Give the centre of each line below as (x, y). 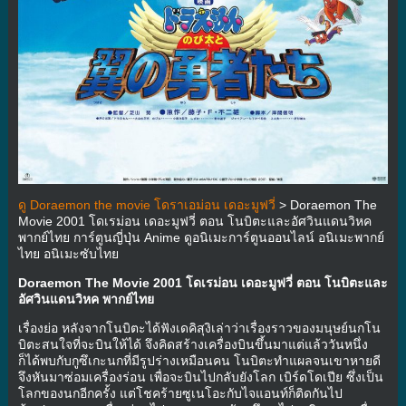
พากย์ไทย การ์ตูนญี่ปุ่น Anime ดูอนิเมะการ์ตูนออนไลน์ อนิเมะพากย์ (201, 237)
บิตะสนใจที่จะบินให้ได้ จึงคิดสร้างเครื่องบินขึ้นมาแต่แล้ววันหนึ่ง (193, 344)
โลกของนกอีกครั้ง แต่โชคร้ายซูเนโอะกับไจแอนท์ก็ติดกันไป (180, 393)
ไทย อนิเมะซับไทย (68, 253)
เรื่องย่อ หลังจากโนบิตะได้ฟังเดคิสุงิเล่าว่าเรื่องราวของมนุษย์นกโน (199, 328)
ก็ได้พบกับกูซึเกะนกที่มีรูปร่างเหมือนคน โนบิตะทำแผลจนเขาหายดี (199, 360)
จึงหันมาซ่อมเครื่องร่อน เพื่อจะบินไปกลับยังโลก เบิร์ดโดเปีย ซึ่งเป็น (200, 377)
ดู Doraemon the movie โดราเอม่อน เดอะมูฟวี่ (146, 204)
